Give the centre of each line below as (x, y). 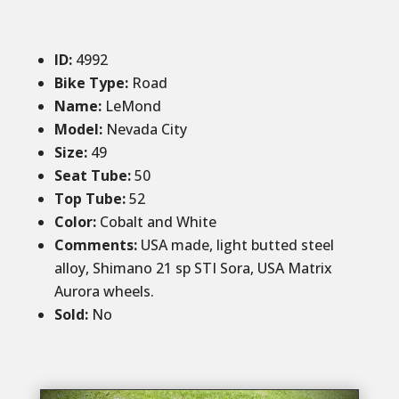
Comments (94, 245)
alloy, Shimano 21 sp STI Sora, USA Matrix (193, 268)
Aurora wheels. (104, 291)
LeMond (133, 106)
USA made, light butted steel (237, 245)
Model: (80, 129)
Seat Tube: (92, 175)
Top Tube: (91, 199)
